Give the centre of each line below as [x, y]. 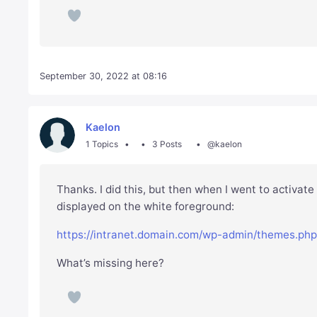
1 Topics [102, 144]
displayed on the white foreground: [146, 207]
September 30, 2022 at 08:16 [104, 76]
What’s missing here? [111, 263]
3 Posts [167, 144]
